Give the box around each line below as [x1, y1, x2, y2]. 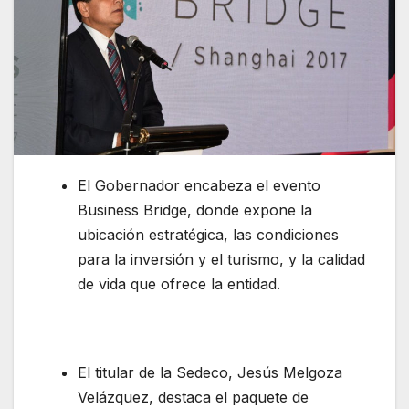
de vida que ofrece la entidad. [78, 275, 280, 294]
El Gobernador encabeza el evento [78, 176, 320, 195]
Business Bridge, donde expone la [78, 201, 312, 220]
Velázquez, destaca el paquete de [78, 387, 309, 406]
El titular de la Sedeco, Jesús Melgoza [78, 362, 342, 382]
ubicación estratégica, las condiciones [78, 225, 339, 245]
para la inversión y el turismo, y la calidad [78, 250, 365, 269]
